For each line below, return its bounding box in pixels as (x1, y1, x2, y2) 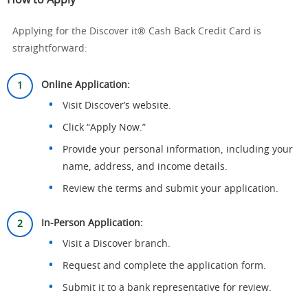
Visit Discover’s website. (63, 101, 171, 111)
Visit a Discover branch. (63, 239, 170, 249)
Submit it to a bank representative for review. (63, 283, 272, 293)
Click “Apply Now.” (63, 123, 146, 133)
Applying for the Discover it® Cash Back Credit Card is (12, 27, 261, 36)
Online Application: (41, 80, 130, 90)
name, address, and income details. (63, 162, 228, 172)
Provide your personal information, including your (63, 145, 293, 155)
